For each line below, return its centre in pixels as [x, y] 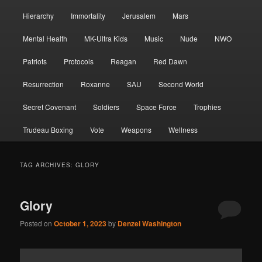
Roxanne [95, 84]
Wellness [183, 129]
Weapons [137, 129]
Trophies [208, 106]
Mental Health [45, 38]
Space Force [157, 106]
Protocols [78, 61]
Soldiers [106, 106]
